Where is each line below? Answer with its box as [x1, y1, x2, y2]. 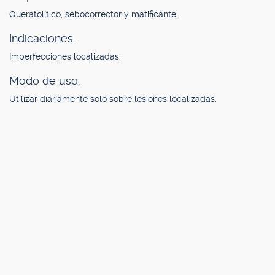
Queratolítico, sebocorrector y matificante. [9, 9, 178, 19]
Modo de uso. [9, 74, 80, 87]
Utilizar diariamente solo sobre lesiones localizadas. [9, 94, 217, 104]
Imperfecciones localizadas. [9, 52, 121, 61]
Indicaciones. [9, 32, 75, 45]
